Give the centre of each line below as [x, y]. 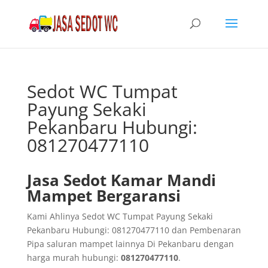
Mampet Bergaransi [103, 196]
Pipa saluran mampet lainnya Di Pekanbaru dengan [130, 244]
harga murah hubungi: [74, 258]
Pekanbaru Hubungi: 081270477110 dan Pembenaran [134, 230]
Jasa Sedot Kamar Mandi [121, 180]
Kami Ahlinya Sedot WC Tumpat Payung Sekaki [120, 216]
